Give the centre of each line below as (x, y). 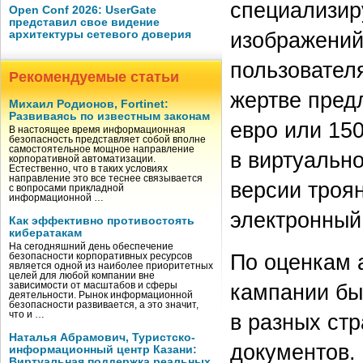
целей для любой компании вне (82, 275)
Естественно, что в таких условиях (88, 169)
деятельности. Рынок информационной (101, 295)
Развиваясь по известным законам (109, 116)
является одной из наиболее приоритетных (111, 266)
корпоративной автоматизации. (82, 159)
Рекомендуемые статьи (94, 77)
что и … (27, 314)
